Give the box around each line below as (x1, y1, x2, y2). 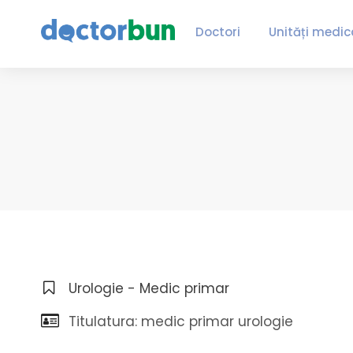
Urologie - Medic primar (69, 279, 229, 298)
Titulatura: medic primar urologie (69, 312, 293, 331)
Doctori (195, 24, 240, 40)
